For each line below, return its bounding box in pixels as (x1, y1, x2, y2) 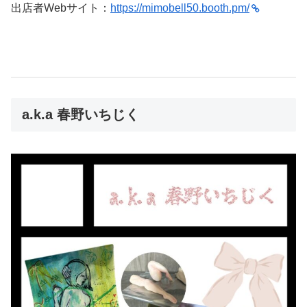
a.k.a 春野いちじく (22, 107, 139, 123)
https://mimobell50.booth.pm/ (110, 1, 249, 14)
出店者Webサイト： (11, 1, 110, 14)
